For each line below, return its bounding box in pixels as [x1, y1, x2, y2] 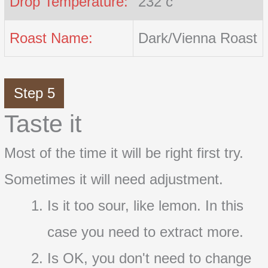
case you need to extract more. [47, 223, 244, 240]
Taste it [4, 109, 82, 138]
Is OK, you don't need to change [47, 249, 252, 266]
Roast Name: [10, 29, 93, 46]
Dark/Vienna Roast [138, 29, 258, 46]
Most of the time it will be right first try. [4, 144, 244, 161]
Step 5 [13, 84, 55, 101]
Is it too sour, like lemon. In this [47, 197, 244, 214]
